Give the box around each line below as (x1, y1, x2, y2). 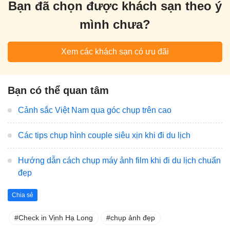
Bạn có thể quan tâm (8, 85, 109, 97)
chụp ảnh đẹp (110, 213, 155, 222)
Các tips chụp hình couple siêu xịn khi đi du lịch (18, 131, 190, 140)
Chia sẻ (12, 191, 33, 199)
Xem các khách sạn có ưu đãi (61, 47, 169, 56)
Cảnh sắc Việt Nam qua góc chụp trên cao (18, 106, 171, 115)
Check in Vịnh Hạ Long (18, 213, 93, 222)
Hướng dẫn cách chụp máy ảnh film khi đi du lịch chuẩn (18, 156, 221, 165)
